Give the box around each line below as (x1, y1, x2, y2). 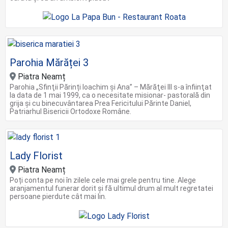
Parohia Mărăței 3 (10, 56, 89, 69)
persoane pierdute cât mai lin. (10, 192, 106, 201)
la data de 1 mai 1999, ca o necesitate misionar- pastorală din (10, 91, 210, 100)
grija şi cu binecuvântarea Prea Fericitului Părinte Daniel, (10, 99, 191, 108)
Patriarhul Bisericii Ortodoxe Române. (10, 107, 131, 116)
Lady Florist (10, 150, 63, 162)
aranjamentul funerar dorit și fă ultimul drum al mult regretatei (10, 184, 213, 193)
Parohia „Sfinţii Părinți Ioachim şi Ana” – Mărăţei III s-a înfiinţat (10, 83, 212, 92)
